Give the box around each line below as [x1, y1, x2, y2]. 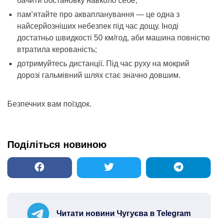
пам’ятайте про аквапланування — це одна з [17, 10, 180, 18]
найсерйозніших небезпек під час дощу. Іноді [17, 22, 179, 30]
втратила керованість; [17, 45, 97, 54]
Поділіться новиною [7, 139, 107, 150]
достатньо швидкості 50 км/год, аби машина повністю [17, 34, 210, 42]
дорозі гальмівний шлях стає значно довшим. [17, 71, 181, 79]
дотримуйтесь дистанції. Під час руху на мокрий [17, 59, 189, 68]
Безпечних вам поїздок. [7, 100, 91, 108]
